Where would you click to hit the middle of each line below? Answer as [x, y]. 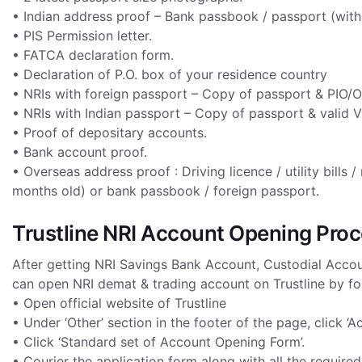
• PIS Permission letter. [82, 36]
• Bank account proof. [80, 152]
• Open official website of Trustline [119, 303]
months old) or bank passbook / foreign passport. [166, 191]
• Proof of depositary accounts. [109, 133]
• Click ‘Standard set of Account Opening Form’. [158, 342]
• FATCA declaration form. [93, 55]
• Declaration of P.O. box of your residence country [170, 74]
